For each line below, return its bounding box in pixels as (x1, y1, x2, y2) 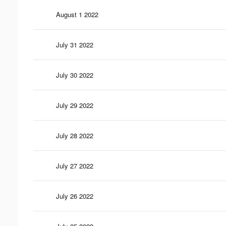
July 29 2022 (56, 100, 93, 110)
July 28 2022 (56, 130, 93, 140)
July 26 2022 (56, 191, 93, 201)
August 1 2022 (56, 9, 98, 19)
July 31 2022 (56, 39, 93, 49)
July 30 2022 (56, 70, 93, 80)
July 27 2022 (56, 160, 93, 171)
